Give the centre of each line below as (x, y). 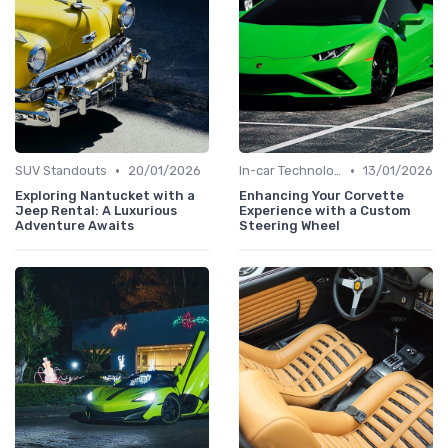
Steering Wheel (289, 226)
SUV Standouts (61, 171)
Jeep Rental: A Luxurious (96, 211)
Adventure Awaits (74, 226)
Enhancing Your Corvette (321, 196)
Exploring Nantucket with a (105, 196)
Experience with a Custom (325, 211)
